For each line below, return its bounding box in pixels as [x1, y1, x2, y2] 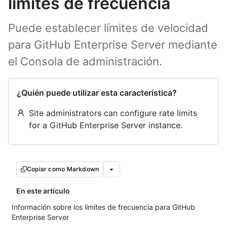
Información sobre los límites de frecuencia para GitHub [12, 203, 195, 211]
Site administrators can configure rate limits [29, 108, 197, 118]
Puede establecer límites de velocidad [8, 21, 208, 34]
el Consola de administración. [8, 55, 162, 68]
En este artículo [16, 186, 70, 195]
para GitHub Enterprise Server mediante [8, 38, 217, 51]
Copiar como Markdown [27, 165, 99, 173]
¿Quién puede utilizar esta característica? [17, 88, 177, 98]
